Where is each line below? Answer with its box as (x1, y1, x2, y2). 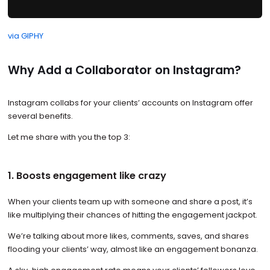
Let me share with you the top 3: (7, 131, 130, 143)
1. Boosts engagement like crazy (7, 168, 169, 183)
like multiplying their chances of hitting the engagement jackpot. (7, 209, 259, 221)
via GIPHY (7, 30, 43, 42)
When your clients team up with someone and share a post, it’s (7, 196, 253, 208)
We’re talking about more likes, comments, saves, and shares (7, 230, 249, 242)
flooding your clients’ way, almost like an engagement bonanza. (7, 243, 258, 256)
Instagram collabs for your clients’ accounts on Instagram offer (7, 96, 253, 108)
